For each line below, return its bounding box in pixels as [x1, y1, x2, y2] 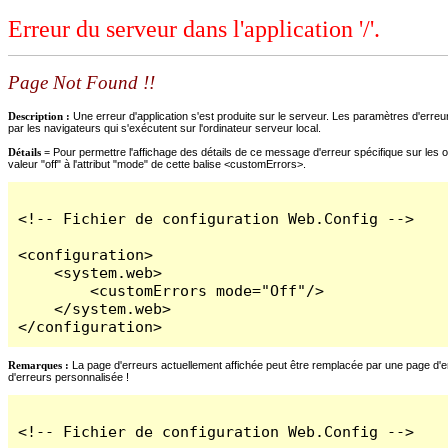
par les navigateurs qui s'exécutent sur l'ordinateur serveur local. [8, 121, 321, 134]
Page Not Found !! [8, 72, 155, 94]
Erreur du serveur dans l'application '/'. [8, 16, 380, 43]
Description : [8, 109, 73, 122]
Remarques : [8, 358, 69, 371]
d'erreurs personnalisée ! [8, 370, 129, 383]
